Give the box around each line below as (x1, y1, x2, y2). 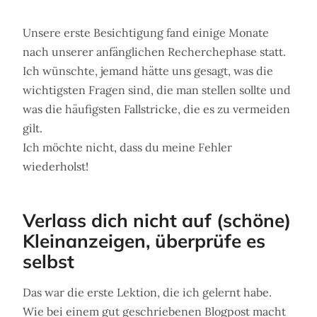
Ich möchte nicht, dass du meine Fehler (23, 140, 232, 155)
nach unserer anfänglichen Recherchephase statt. (23, 45, 286, 59)
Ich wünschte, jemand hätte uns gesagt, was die (23, 64, 273, 79)
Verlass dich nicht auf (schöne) (23, 209, 291, 233)
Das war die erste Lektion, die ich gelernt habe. (23, 285, 272, 300)
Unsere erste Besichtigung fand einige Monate (23, 25, 269, 40)
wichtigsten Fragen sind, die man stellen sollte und (23, 83, 291, 98)
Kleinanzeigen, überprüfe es (23, 229, 265, 253)
